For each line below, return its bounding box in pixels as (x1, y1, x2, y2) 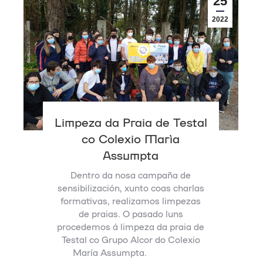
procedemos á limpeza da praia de (57, 221, 205, 232)
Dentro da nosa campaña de (70, 169, 191, 180)
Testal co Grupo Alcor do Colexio (61, 234, 200, 245)
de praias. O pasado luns (78, 208, 183, 219)
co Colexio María (82, 130, 180, 145)
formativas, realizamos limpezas (60, 195, 201, 206)
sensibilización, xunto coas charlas (57, 182, 204, 193)
